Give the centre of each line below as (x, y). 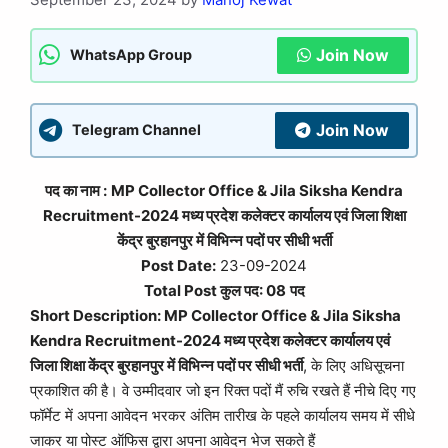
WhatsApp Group (131, 54)
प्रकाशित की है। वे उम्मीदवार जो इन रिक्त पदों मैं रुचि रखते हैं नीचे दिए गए (223, 390)
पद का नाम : (76, 190)
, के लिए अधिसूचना (353, 365)
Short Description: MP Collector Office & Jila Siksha (215, 315)
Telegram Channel (136, 129)
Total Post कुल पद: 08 (214, 290)
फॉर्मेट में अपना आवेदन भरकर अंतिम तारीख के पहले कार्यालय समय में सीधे (222, 415)
